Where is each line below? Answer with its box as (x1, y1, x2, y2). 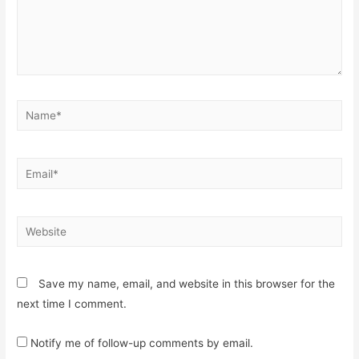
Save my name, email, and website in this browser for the (38, 277, 336, 291)
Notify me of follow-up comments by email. (30, 337, 254, 350)
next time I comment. (17, 297, 127, 311)
